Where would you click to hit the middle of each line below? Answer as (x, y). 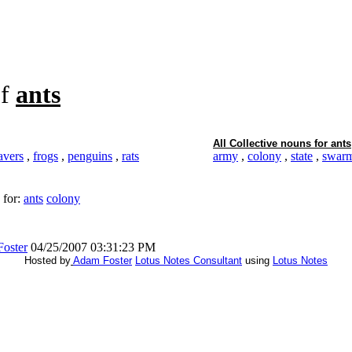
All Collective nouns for (272, 143)
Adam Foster (103, 260)
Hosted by (48, 260)
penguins (90, 156)
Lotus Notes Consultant (189, 260)
